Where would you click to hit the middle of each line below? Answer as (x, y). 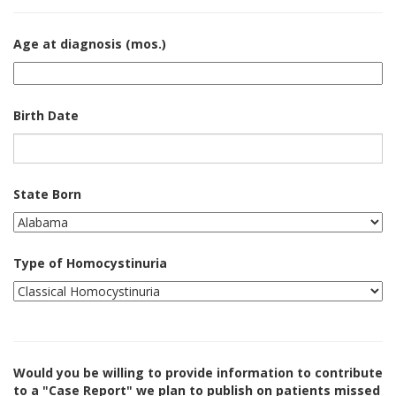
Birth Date (46, 115)
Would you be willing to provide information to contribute (198, 373)
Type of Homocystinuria (90, 263)
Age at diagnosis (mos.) (90, 44)
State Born (47, 194)
